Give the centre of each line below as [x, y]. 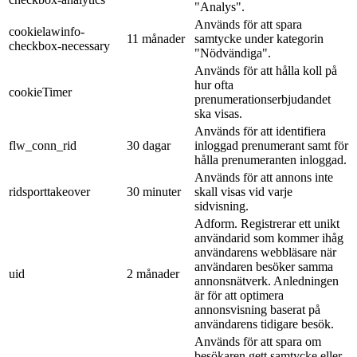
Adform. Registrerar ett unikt [267, 224]
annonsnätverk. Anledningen [267, 281]
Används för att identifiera [260, 131]
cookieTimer [40, 92]
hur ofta [214, 85]
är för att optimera [239, 296]
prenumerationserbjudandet [263, 100]
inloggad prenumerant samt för [271, 146]
